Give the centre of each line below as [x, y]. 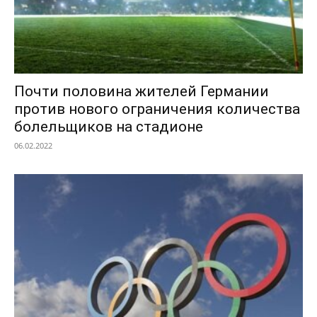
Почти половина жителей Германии [142, 92]
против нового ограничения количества [157, 109]
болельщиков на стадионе [109, 127]
